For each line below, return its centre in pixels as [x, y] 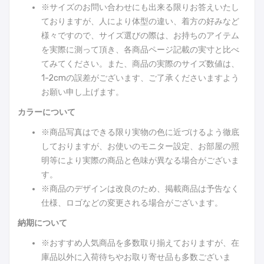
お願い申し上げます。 [82, 93]
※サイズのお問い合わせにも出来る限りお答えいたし [140, 8]
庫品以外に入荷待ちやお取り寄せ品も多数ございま [136, 258]
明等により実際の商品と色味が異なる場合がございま [140, 161]
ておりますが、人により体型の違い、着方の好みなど [140, 22]
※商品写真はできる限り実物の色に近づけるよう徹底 [140, 133]
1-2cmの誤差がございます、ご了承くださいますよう [140, 78]
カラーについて [47, 113]
